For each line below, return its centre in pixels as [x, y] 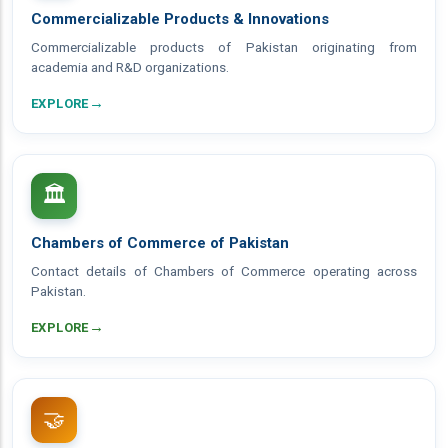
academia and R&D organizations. [130, 67]
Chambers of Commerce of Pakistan [160, 243]
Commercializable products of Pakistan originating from [224, 47]
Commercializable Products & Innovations [180, 19]
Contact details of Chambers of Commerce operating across [224, 271]
